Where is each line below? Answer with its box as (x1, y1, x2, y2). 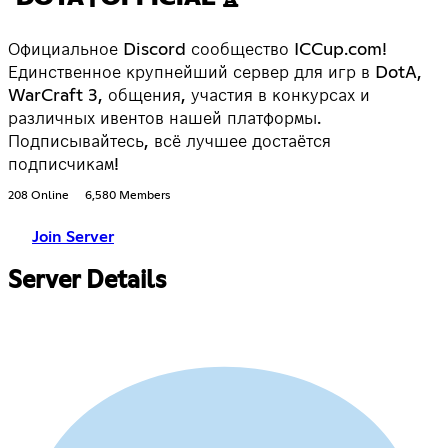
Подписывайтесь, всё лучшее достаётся (8, 133, 331, 152)
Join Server (32, 229, 114, 246)
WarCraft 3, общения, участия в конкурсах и (8, 87, 370, 106)
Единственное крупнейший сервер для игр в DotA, (8, 64, 422, 83)
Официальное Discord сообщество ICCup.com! (8, 41, 387, 60)
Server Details (8, 269, 166, 294)
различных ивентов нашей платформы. (8, 110, 321, 129)
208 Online (8, 190, 69, 203)
